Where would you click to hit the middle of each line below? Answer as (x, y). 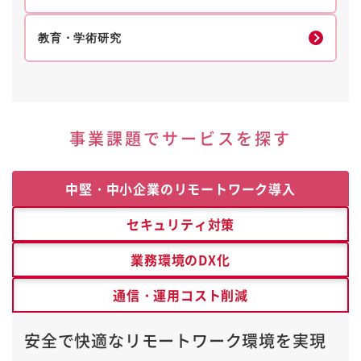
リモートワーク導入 (234, 189)
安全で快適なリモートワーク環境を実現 (175, 341)
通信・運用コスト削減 (180, 295)
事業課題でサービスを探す (180, 139)
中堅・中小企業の (120, 189)
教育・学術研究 (80, 37)
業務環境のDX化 (180, 260)
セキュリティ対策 (180, 224)
